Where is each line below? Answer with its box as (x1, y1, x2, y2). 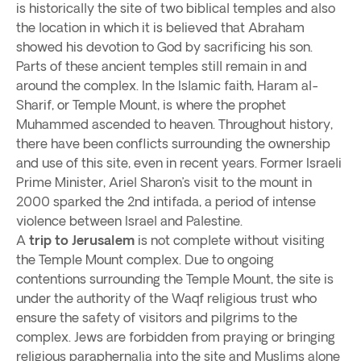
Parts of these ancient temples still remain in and (16, 59, 307, 73)
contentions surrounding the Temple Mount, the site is (16, 272, 334, 286)
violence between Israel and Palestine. (16, 214, 243, 228)
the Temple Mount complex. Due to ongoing (16, 252, 274, 267)
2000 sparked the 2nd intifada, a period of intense (16, 194, 316, 209)
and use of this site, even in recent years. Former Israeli (16, 156, 342, 170)
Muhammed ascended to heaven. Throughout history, (16, 117, 333, 131)
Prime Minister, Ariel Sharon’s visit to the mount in (16, 175, 312, 189)
